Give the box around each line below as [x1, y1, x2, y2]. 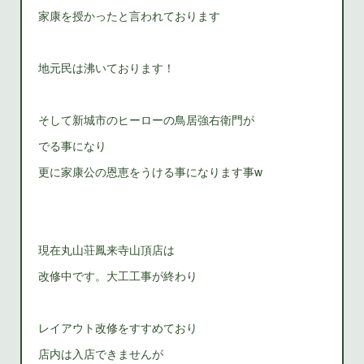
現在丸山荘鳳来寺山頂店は [38, 241, 175, 258]
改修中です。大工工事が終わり [38, 267, 198, 284]
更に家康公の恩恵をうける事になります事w [38, 163, 263, 180]
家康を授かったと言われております [38, 7, 221, 24]
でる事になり [38, 137, 107, 154]
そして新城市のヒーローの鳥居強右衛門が [38, 111, 255, 128]
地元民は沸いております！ [38, 59, 175, 76]
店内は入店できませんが [38, 345, 164, 362]
